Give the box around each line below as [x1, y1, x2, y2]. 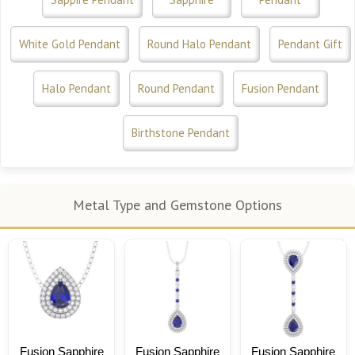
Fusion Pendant [242, 80, 319, 96]
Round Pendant [138, 80, 215, 96]
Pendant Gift [278, 36, 342, 52]
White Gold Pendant [19, 36, 120, 52]
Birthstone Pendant [132, 124, 230, 140]
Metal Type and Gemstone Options [73, 195, 282, 214]
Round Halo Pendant [147, 36, 251, 52]
